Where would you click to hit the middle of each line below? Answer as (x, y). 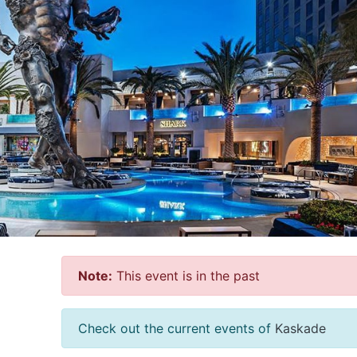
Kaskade (300, 328)
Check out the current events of (177, 328)
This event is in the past (186, 275)
